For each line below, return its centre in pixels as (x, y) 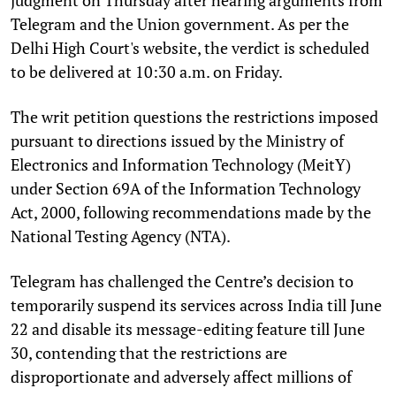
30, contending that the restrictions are (149, 352)
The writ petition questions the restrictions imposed (194, 116)
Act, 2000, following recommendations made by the (191, 212)
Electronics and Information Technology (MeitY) (181, 164)
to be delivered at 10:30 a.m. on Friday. (147, 71)
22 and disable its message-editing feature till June (188, 328)
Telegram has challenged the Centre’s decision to (182, 281)
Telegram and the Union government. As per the (180, 23)
